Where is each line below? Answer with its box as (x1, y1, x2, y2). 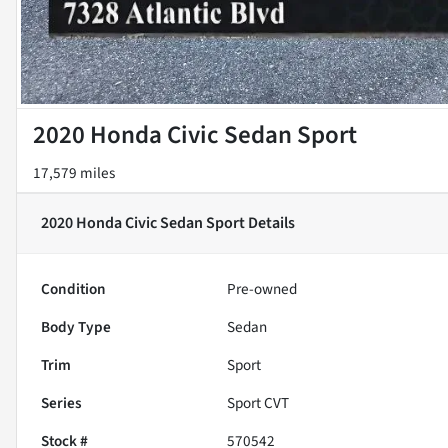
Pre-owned (227, 277, 298, 300)
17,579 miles (33, 161, 115, 184)
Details (245, 212, 295, 235)
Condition (41, 277, 106, 300)
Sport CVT (227, 391, 290, 414)
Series (41, 391, 82, 414)
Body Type (41, 315, 111, 338)
